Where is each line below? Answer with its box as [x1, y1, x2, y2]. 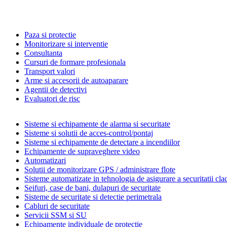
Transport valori [24, 67, 75, 76]
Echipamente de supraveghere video [24, 147, 140, 156]
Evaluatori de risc [24, 94, 80, 103]
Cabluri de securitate [24, 202, 90, 211]
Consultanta [24, 49, 62, 58]
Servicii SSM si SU [24, 211, 87, 220]
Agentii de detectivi [24, 85, 87, 94]
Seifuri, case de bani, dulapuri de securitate [24, 183, 161, 193]
